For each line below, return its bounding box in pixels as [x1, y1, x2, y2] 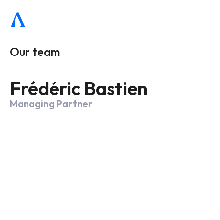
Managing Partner [10, 97, 93, 110]
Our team [10, 44, 60, 59]
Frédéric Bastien [10, 77, 148, 100]
